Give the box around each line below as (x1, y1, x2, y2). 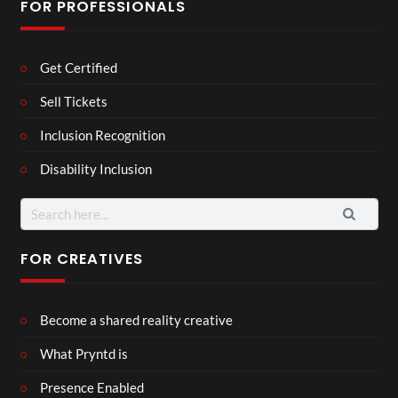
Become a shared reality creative (40, 312, 233, 329)
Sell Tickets (40, 92, 107, 109)
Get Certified (40, 59, 117, 76)
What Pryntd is (40, 346, 128, 362)
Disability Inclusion (40, 160, 152, 177)
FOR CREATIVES (20, 249, 143, 270)
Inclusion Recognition (40, 126, 165, 143)
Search (19, 199, 60, 216)
